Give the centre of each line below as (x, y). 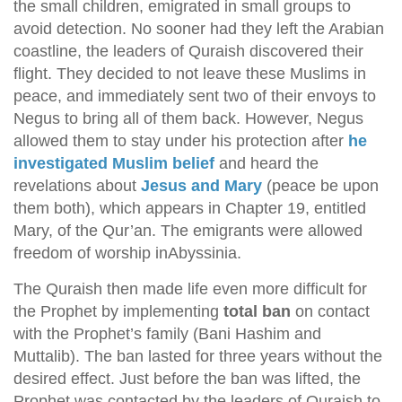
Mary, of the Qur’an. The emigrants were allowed (188, 231)
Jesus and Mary (201, 186)
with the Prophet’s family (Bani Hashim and (167, 334)
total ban (257, 311)
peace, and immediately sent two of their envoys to (195, 96)
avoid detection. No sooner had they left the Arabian (199, 29)
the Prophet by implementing (118, 311)
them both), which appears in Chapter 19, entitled (190, 208)
